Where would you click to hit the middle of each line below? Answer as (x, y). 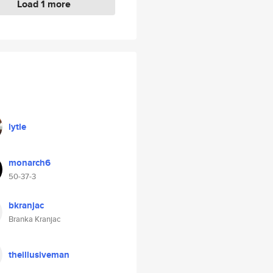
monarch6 (30, 163)
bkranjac (26, 205)
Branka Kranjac (34, 219)
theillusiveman (39, 255)
